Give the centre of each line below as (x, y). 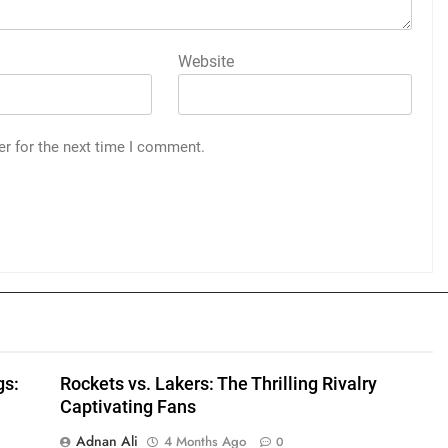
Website (206, 61)
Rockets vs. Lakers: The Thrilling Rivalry (218, 383)
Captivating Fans (127, 406)
